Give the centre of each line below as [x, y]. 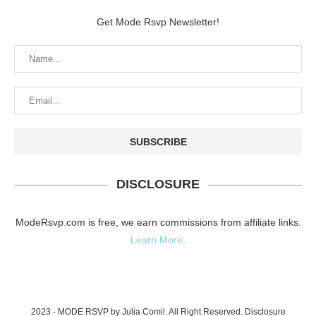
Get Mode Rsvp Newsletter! [158, 22]
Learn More [157, 240]
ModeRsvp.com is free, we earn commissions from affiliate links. [158, 223]
